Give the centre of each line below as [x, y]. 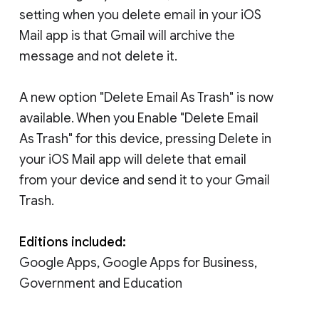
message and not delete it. [98, 56]
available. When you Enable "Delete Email [139, 118]
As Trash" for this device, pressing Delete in [145, 138]
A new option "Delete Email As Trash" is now [146, 97]
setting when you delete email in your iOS [140, 15]
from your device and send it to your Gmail [145, 180]
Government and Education [101, 283]
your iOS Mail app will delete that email [133, 159]
